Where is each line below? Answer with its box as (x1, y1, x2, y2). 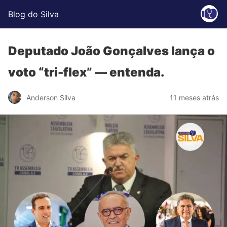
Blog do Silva (8, 9, 59, 19)
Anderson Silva (26, 93, 75, 102)
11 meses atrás (170, 93, 219, 102)
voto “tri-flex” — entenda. (8, 65, 165, 80)
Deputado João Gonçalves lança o (8, 44, 215, 58)
